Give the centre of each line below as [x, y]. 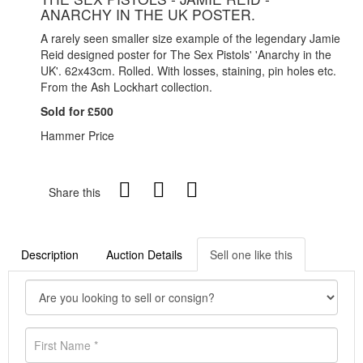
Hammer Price [77, 136]
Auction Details [144, 255]
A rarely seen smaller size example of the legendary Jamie [190, 38]
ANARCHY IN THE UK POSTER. [148, 15]
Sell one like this [251, 255]
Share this [75, 192]
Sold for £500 [77, 111]
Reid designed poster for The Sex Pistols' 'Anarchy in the [186, 55]
